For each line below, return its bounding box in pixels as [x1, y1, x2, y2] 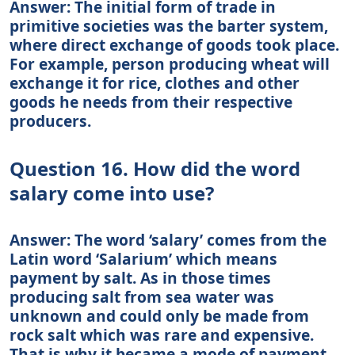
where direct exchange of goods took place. [10, 33, 339, 55]
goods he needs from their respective [10, 90, 292, 113]
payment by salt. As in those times [10, 266, 271, 288]
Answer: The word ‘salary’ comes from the [10, 228, 326, 250]
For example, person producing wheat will [10, 52, 330, 74]
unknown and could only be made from [10, 304, 309, 326]
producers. [10, 109, 91, 132]
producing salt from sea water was [10, 285, 274, 307]
